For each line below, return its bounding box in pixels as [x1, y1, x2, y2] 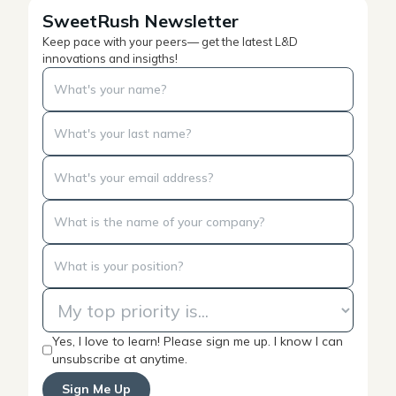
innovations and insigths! [42, 51, 178, 66]
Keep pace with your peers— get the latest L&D [42, 34, 298, 49]
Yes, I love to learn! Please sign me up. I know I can [52, 333, 344, 350]
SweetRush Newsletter [42, 10, 239, 33]
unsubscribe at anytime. [52, 351, 188, 368]
